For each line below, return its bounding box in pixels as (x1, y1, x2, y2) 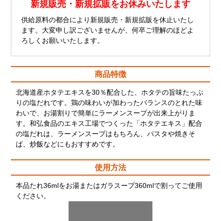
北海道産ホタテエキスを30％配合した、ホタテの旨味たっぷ (16, 88, 204, 96)
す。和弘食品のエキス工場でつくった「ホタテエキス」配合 (16, 119, 203, 127)
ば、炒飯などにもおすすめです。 (16, 140, 120, 148)
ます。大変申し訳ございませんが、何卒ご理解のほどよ (21, 26, 194, 34)
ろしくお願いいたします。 (21, 37, 105, 44)
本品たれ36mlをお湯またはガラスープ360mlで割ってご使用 (16, 182, 203, 189)
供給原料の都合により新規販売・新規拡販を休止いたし (21, 16, 194, 24)
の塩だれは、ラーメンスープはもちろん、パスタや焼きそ (16, 130, 196, 138)
